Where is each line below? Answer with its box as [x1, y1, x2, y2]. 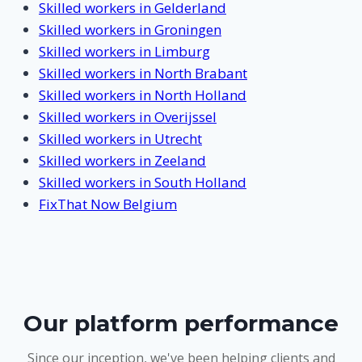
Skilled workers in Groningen [39, 19, 221, 39]
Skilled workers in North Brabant [39, 63, 247, 82]
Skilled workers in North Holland [39, 85, 246, 104]
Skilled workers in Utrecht [39, 128, 202, 148]
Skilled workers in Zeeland [39, 150, 206, 170]
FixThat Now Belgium [39, 194, 177, 213]
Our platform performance [23, 309, 339, 337]
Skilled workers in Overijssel [39, 107, 217, 126]
